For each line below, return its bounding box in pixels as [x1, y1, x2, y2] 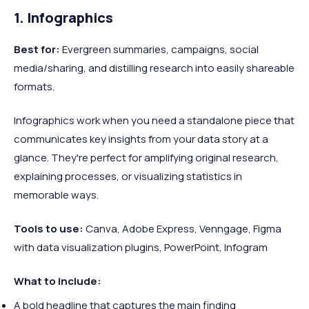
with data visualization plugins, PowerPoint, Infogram [14, 239, 268, 255]
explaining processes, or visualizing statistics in [14, 168, 242, 183]
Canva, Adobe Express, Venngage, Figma [83, 221, 281, 236]
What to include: [14, 273, 101, 288]
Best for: [14, 41, 60, 57]
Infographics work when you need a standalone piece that [14, 112, 295, 128]
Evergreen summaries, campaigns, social [60, 41, 259, 57]
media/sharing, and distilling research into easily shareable [14, 60, 295, 75]
